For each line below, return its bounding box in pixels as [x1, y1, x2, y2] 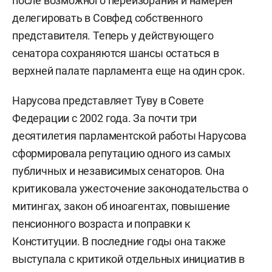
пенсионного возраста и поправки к [12, 217, 191, 231]
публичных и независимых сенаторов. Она [12, 165, 225, 178]
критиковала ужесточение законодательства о [12, 182, 248, 195]
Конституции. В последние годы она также [12, 235, 226, 248]
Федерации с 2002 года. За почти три [12, 112, 197, 125]
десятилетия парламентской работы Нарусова [12, 129, 246, 143]
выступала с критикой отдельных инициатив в [12, 253, 245, 266]
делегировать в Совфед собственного [12, 12, 203, 25]
